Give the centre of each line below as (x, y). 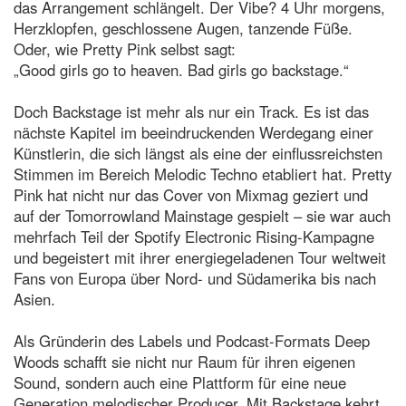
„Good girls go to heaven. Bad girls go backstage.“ (181, 70)
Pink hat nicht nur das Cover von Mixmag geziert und (191, 195)
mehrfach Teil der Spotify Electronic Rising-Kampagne (194, 237)
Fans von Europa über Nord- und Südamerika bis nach (195, 279)
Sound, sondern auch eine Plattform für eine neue (180, 383)
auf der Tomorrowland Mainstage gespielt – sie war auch (202, 216)
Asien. (34, 300)
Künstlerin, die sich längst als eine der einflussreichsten (198, 154)
